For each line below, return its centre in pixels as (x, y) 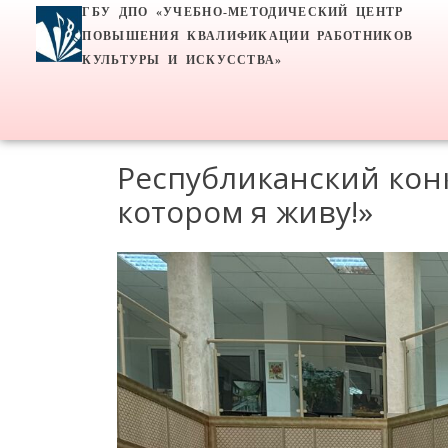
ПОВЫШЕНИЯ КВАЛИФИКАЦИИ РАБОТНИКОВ (248, 36)
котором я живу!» (245, 211)
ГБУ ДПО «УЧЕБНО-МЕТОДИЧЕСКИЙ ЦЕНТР (243, 12)
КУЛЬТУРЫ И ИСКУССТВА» (182, 60)
